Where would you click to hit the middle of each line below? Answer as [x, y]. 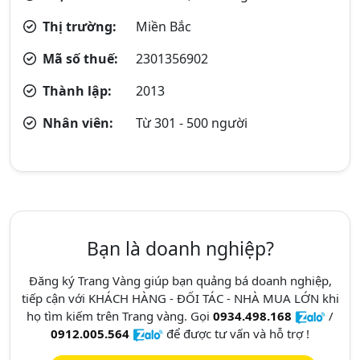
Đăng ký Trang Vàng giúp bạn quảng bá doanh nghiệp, [180, 280]
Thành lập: [76, 91]
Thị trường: [78, 27]
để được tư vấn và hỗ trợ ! [236, 333]
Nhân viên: [76, 123]
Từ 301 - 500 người [192, 123]
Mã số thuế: [79, 59]
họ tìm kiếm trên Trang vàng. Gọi [120, 316]
